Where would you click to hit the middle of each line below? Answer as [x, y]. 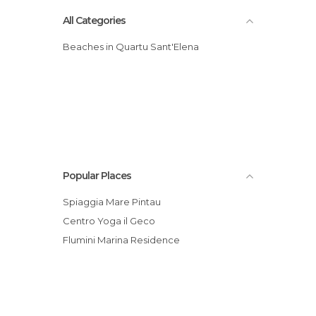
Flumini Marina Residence [124, 240]
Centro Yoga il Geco [113, 221]
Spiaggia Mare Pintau [115, 202]
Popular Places [97, 176]
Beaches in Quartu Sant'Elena [134, 47]
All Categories [94, 20]
